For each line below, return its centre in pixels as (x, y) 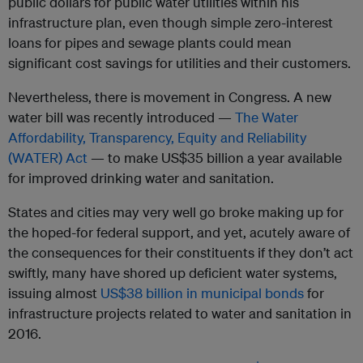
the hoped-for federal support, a (106, 233)
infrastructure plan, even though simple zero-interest (171, 23)
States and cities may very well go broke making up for (176, 212)
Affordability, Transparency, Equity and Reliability (158, 138)
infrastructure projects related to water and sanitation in (180, 314)
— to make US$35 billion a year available (215, 158)
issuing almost (54, 293)
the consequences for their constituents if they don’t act (181, 253)
